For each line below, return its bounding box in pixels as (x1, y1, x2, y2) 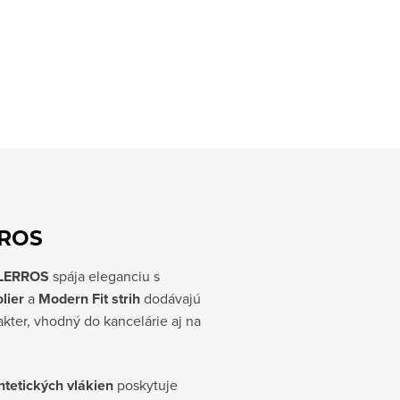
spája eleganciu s (49, 266, 160, 286)
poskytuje (113, 375, 178, 395)
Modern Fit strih (38, 288, 140, 309)
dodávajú (140, 288, 201, 308)
